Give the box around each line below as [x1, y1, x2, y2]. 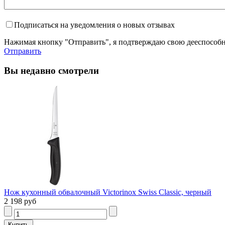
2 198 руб [4, 197, 36, 206]
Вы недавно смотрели [4, 65, 99, 76]
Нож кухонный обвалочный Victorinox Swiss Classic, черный [4, 188, 211, 197]
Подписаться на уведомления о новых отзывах [14, 20, 175, 29]
